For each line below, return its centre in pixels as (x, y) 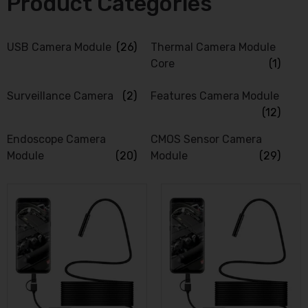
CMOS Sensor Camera (206, 140)
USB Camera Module (59, 47)
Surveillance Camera (60, 96)
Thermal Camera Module (213, 47)
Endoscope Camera (56, 140)
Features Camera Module (215, 96)
